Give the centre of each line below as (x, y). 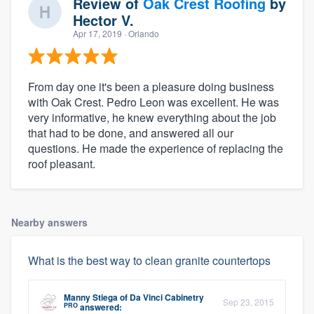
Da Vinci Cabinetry (167, 298)
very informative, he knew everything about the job (152, 118)
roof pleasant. (62, 164)
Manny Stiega (91, 298)
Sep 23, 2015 (248, 302)
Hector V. (103, 20)
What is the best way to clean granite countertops (149, 261)
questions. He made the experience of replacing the (156, 149)
